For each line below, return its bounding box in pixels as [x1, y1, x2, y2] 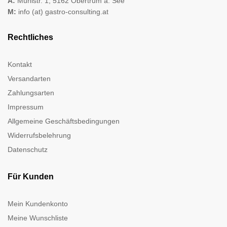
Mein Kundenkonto [8, 199, 68, 208]
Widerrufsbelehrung [8, 131, 71, 139]
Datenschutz [8, 145, 48, 154]
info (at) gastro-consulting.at [18, 7, 108, 16]
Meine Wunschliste [8, 213, 68, 222]
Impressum [8, 102, 44, 111]
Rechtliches [8, 32, 53, 42]
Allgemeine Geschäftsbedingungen [8, 117, 120, 125]
